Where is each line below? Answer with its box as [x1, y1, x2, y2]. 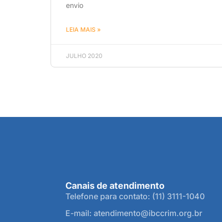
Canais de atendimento [65, 180, 165, 191]
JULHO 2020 [66, 52, 103, 59]
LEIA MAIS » [66, 25, 101, 33]
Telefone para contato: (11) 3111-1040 [65, 191, 205, 201]
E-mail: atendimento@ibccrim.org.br [65, 208, 202, 218]
